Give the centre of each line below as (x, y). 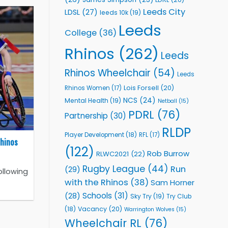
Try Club (179, 196)
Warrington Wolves (149, 209)
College (81, 33)
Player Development (94, 135)
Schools (97, 195)
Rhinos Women (87, 88)
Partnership (86, 116)
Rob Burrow (168, 153)
